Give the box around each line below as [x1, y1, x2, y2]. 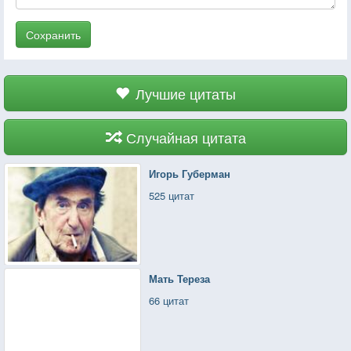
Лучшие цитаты [136, 82, 236, 103]
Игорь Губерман [149, 165, 231, 181]
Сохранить [26, 26, 81, 42]
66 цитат [149, 292, 190, 308]
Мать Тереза [149, 270, 211, 286]
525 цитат [149, 187, 195, 203]
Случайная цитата [125, 126, 246, 147]
